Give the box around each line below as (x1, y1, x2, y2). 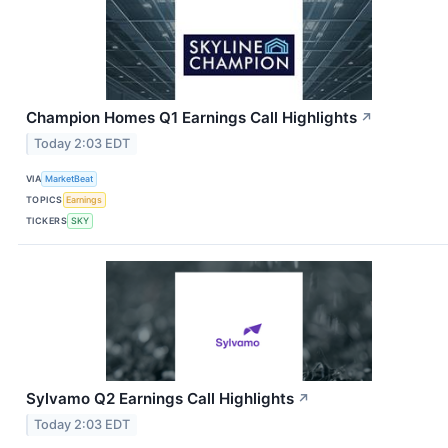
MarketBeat (45, 172, 94, 184)
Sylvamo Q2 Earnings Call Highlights (26, 389, 294, 409)
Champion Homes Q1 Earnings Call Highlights (26, 108, 357, 128)
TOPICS (26, 193, 63, 205)
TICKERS (26, 214, 68, 226)
